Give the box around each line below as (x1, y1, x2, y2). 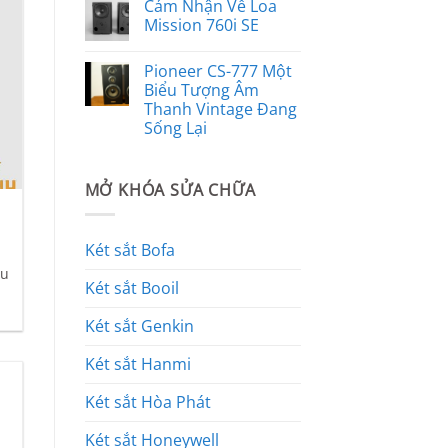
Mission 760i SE (143, 13, 259, 36)
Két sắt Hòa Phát (84, 391, 211, 414)
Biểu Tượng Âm (143, 78, 259, 101)
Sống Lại (143, 116, 207, 139)
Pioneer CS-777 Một (143, 59, 292, 82)
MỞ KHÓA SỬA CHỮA (84, 178, 256, 201)
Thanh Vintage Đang (143, 97, 297, 120)
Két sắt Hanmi (84, 353, 191, 376)
